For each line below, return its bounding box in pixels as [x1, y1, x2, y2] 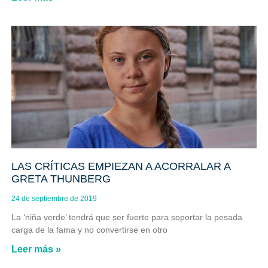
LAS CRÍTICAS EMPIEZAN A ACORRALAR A [11, 160, 230, 172]
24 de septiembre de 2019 [11, 194, 97, 203]
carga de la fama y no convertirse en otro [11, 224, 167, 234]
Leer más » [11, 243, 61, 254]
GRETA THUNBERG [11, 172, 111, 185]
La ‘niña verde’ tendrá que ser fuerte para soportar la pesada [11, 212, 242, 222]
